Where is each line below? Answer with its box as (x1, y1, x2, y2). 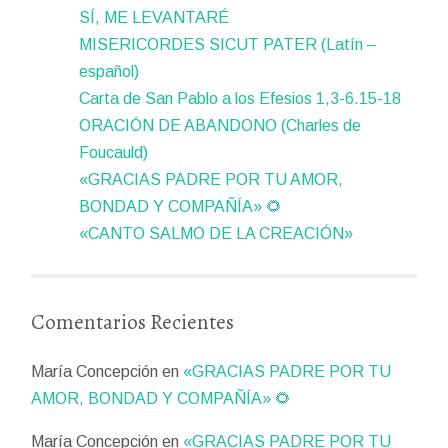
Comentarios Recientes (31, 307, 235, 336)
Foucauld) (79, 143, 149, 161)
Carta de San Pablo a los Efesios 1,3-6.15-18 (79, 89, 402, 107)
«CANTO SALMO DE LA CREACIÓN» (79, 224, 354, 242)
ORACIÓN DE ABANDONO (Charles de (79, 116, 362, 134)
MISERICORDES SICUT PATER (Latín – (79, 35, 378, 53)
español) (79, 62, 140, 80)
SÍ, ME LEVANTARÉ (79, 8, 230, 26)
